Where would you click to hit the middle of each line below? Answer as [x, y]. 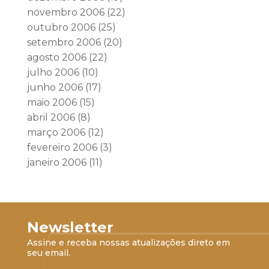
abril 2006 [51, 117]
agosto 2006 [56, 57]
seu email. [48, 253]
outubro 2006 [61, 27]
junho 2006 [55, 87]
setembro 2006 [64, 42]
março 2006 [56, 132]
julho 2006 [53, 72]
